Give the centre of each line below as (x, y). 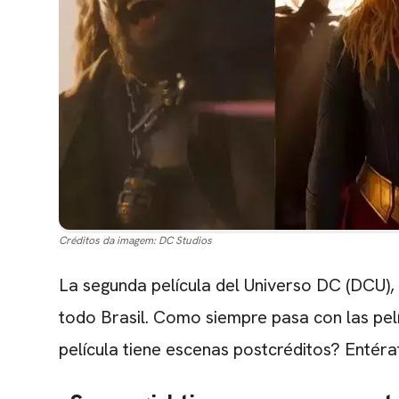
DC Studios (185, 241)
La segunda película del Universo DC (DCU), (227, 285)
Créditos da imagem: (107, 241)
